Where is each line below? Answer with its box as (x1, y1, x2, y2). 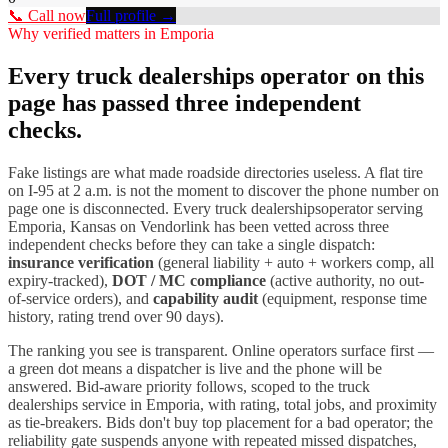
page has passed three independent (8, 89, 361, 116)
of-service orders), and (8, 289, 153, 307)
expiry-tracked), (8, 271, 112, 289)
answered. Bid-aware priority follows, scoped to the (8, 377, 334, 395)
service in (78, 395, 146, 413)
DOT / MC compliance (112, 271, 266, 289)
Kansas (70, 217, 116, 235)
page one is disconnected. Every (8, 199, 215, 217)
